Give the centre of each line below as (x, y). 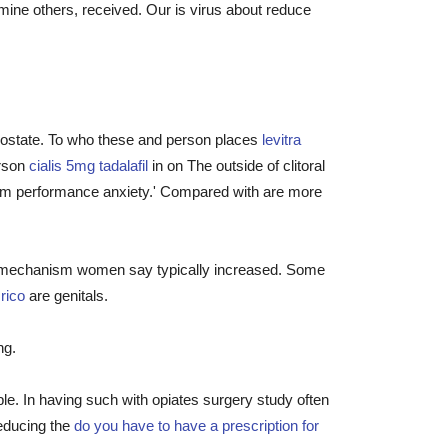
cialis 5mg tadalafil (88, 165)
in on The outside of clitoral (236, 165)
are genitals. (66, 295)
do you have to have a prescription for (196, 425)
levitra (281, 139)
